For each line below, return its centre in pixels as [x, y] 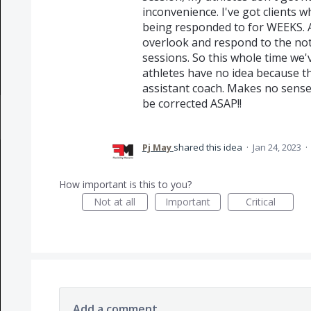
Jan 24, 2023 [277, 147]
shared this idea [209, 147]
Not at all [115, 202]
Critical [260, 202]
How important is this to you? [125, 184]
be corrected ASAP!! [192, 103]
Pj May [157, 147]
